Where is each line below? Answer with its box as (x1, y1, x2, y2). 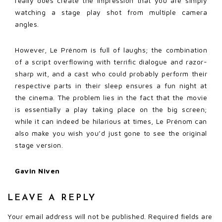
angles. (15, 19, 39, 28)
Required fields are (148, 212, 213, 221)
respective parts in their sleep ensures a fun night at (15, 81, 207, 90)
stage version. (15, 140, 63, 149)
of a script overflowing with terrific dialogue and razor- (15, 57, 207, 66)
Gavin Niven (15, 166, 60, 175)
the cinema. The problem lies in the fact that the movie (15, 93, 207, 102)
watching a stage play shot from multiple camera (15, 7, 207, 16)
